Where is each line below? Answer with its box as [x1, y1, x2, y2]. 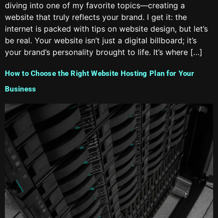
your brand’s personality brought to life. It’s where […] [5, 47, 202, 57]
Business [5, 84, 36, 93]
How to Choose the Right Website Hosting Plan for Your [5, 69, 194, 78]
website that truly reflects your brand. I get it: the [5, 12, 187, 22]
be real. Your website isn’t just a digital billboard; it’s [5, 35, 197, 45]
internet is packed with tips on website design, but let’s [5, 23, 208, 34]
